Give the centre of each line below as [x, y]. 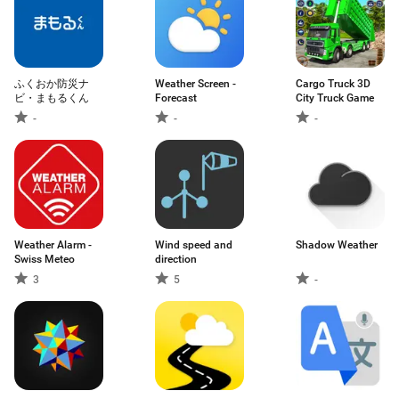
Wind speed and [194, 245]
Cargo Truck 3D [333, 84]
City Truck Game [335, 98]
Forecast [176, 98]
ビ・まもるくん [52, 98]
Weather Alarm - [53, 245]
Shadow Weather [337, 245]
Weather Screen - [195, 84]
